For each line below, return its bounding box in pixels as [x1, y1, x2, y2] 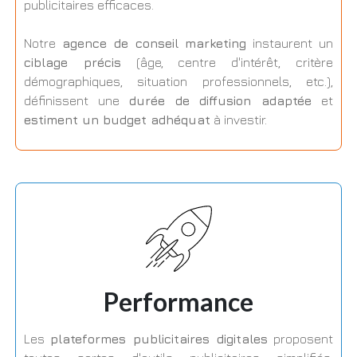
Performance [104, 286, 253, 318]
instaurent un [246, 36, 334, 51]
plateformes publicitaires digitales [50, 331, 268, 347]
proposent [267, 331, 334, 347]
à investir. [210, 112, 267, 127]
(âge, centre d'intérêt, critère [120, 55, 334, 70]
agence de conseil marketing [61, 36, 247, 51]
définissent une [23, 93, 129, 108]
